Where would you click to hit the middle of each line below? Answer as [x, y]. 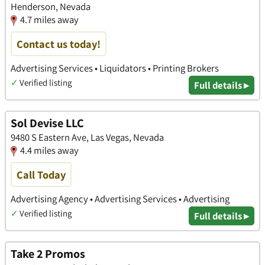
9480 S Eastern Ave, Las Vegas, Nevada [87, 137]
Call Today [41, 174]
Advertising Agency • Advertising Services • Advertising [120, 198]
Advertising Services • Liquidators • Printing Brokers [115, 68]
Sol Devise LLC [47, 123]
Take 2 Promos [48, 253]
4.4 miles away [49, 150]
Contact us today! [59, 43]
